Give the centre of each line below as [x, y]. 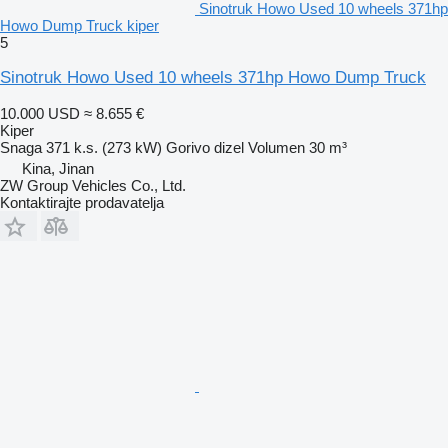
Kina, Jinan [58, 168]
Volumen [276, 147]
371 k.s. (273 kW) [104, 147]
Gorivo [188, 147]
